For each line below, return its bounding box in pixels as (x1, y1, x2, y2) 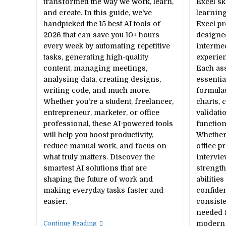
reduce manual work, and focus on (43, 142, 166, 150)
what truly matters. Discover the (43, 153, 155, 161)
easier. (43, 197, 67, 205)
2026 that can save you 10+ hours (43, 31, 159, 39)
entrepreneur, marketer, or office (43, 108, 159, 117)
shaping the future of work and (43, 175, 153, 183)
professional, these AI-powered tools (43, 120, 173, 128)
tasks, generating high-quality (43, 53, 148, 61)
